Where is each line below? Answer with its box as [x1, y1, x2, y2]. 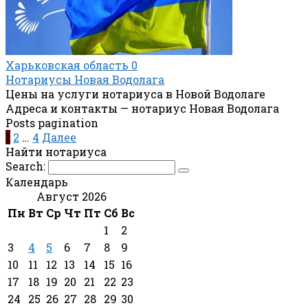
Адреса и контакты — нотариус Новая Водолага [5, 100, 279, 115]
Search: [5, 158, 48, 173]
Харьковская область [5, 57, 129, 72]
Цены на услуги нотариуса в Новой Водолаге [5, 86, 265, 101]
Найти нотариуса [5, 144, 107, 159]
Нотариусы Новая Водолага [5, 71, 164, 87]
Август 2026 [36, 188, 107, 203]
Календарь [5, 174, 68, 189]
